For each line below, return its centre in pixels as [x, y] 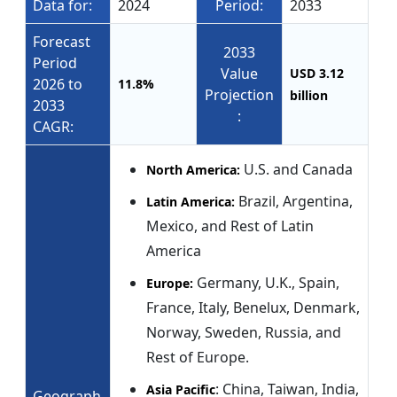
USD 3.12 [317, 74]
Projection [239, 95]
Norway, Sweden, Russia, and [244, 333]
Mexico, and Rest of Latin [230, 226]
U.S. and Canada [298, 170]
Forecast [62, 42]
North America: [195, 170]
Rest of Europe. [198, 358]
